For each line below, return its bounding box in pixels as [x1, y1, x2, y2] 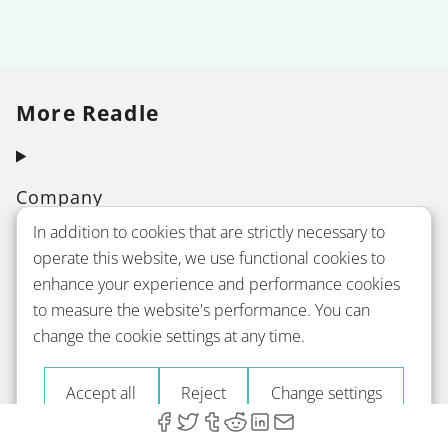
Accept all [66, 382, 137, 404]
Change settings [270, 382, 382, 404]
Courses [16, 265, 92, 291]
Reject [181, 382, 226, 404]
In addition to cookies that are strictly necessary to [33, 220, 385, 243]
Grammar [16, 347, 105, 373]
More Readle [16, 97, 159, 127]
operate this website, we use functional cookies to [33, 246, 385, 269]
